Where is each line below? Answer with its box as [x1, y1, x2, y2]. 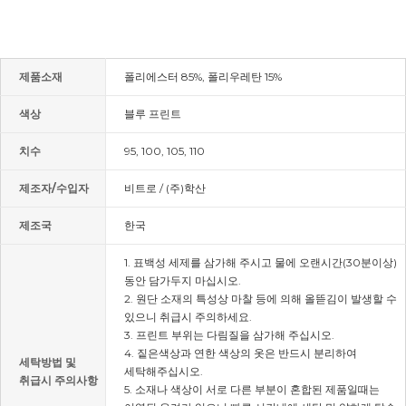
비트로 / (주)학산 [124, 180, 206, 195]
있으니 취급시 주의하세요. [124, 309, 252, 324]
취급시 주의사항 [19, 372, 98, 387]
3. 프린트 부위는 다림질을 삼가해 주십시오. [124, 327, 334, 342]
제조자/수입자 [19, 180, 89, 195]
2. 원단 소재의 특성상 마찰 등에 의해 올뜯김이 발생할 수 [124, 291, 397, 305]
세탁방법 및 [19, 354, 76, 369]
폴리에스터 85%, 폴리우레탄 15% [124, 69, 282, 83]
